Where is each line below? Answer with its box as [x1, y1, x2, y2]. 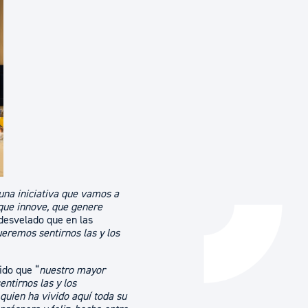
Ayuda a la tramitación [118, 67, 234, 82]
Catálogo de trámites [122, 14, 230, 30]
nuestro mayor [39, 263, 106, 277]
